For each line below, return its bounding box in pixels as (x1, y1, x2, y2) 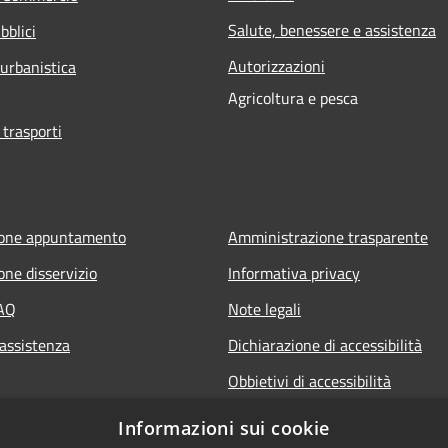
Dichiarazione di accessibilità (228, 332, 422, 357)
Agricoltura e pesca (228, 85, 358, 110)
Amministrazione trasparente (228, 224, 428, 249)
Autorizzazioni (228, 53, 325, 78)
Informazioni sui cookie (118, 416, 330, 440)
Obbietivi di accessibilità (228, 368, 391, 393)
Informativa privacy (228, 260, 360, 285)
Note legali (228, 296, 301, 321)
